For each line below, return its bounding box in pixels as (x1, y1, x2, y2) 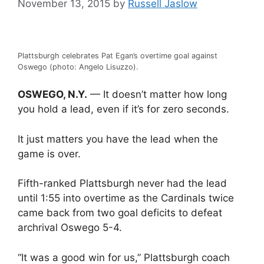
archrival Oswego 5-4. (18, 222, 122, 233)
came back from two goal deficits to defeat (18, 207, 222, 219)
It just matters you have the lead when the (18, 133, 218, 145)
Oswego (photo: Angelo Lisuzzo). (18, 62, 138, 71)
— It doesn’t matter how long (87, 88, 227, 100)
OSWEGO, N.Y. (18, 88, 87, 100)
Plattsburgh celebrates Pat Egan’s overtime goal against (18, 51, 217, 60)
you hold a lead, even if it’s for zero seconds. (18, 103, 229, 115)
